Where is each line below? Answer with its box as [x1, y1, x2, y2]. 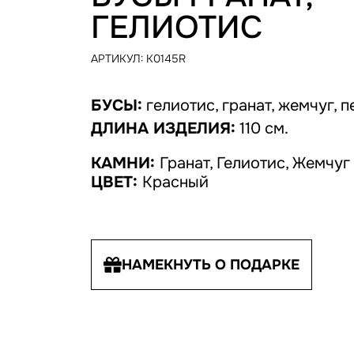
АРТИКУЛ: [90, 51, 146, 66]
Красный [141, 172, 209, 192]
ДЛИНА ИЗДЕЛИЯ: [90, 119, 235, 138]
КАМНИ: [90, 153, 160, 173]
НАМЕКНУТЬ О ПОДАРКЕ [121, 256, 299, 273]
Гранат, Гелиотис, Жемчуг [159, 153, 350, 173]
